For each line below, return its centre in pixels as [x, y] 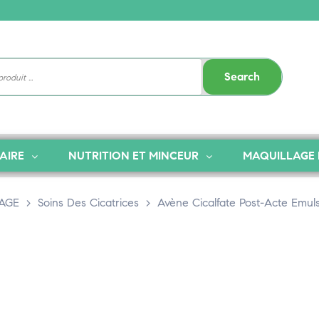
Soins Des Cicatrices [88, 203]
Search [242, 77]
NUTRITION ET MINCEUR [133, 156]
